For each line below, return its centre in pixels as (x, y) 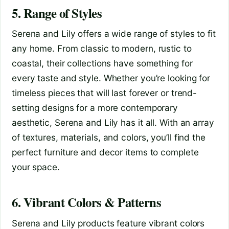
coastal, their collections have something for (102, 63)
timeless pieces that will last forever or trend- (105, 93)
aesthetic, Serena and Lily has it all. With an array (113, 123)
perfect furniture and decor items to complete (105, 152)
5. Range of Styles (57, 13)
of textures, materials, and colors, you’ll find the (109, 138)
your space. (36, 167)
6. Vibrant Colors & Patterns (87, 202)
